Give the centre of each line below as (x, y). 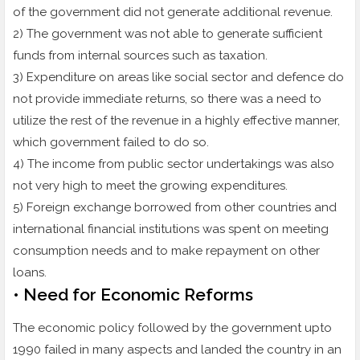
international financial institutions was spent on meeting (171, 229)
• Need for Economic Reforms (133, 295)
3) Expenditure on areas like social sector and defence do (178, 78)
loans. (30, 273)
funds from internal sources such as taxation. (140, 56)
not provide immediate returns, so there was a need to (167, 99)
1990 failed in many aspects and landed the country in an (177, 350)
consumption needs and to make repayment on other (166, 251)
